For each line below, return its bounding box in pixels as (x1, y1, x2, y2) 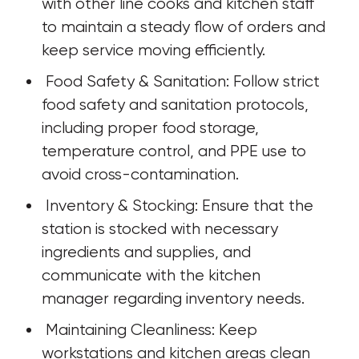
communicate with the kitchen (42, 266, 264, 284)
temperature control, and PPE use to (42, 142, 310, 160)
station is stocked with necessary (42, 220, 282, 238)
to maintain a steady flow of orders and (42, 18, 329, 36)
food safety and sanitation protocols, (42, 95, 313, 114)
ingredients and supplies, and (42, 243, 255, 261)
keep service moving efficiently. (42, 41, 265, 59)
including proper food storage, (42, 119, 263, 137)
